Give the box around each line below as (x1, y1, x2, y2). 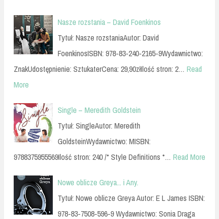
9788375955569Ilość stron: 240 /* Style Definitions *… (14, 151, 171, 162)
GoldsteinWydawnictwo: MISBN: (58, 135, 151, 147)
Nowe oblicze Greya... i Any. (58, 176, 138, 188)
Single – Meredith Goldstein (58, 104, 141, 115)
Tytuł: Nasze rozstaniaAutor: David (58, 32, 159, 43)
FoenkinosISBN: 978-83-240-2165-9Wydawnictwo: (58, 47, 203, 59)
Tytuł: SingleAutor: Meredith (58, 120, 140, 131)
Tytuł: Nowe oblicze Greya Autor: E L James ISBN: (58, 192, 205, 203)
